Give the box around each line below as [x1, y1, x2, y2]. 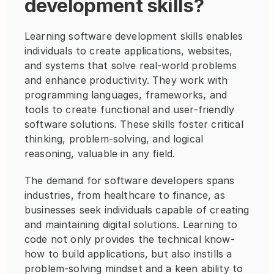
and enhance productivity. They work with [24, 74, 228, 86]
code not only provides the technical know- [24, 233, 235, 245]
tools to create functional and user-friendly [24, 103, 235, 116]
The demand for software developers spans [24, 174, 235, 187]
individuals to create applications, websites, [24, 45, 233, 57]
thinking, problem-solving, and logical [24, 133, 204, 145]
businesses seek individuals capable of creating [24, 204, 250, 216]
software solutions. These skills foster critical [24, 118, 243, 130]
